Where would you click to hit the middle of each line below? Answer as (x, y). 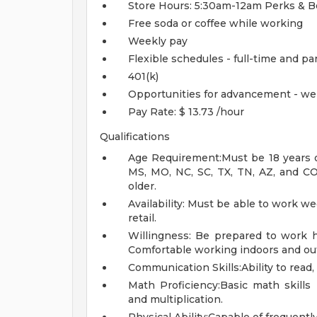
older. (142, 186)
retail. (142, 218)
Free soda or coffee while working (215, 23)
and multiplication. (175, 299)
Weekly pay (158, 41)
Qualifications (135, 137)
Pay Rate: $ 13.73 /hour (186, 112)
